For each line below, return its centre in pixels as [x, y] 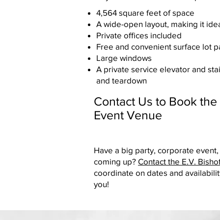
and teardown [122, 80]
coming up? [116, 161]
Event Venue [128, 115]
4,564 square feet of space [145, 13]
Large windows [124, 58]
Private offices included [139, 35]
